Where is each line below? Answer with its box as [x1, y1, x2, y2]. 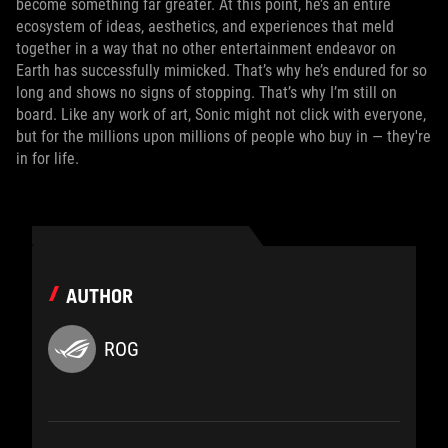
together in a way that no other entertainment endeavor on [16, 39, 396, 58]
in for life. [16, 149, 79, 168]
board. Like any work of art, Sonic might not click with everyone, [16, 105, 426, 124]
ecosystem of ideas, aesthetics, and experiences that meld [16, 17, 394, 36]
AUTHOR [66, 284, 133, 308]
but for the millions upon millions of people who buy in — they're [16, 127, 431, 146]
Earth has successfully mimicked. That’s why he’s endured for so [16, 61, 427, 80]
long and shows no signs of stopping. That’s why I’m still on [16, 83, 397, 102]
